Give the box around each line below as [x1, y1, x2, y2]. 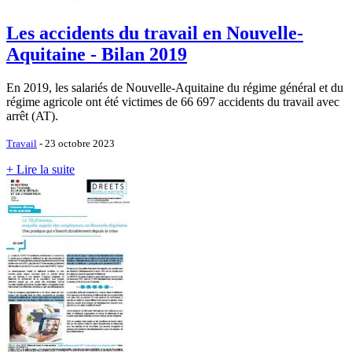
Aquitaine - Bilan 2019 [6, 44, 187, 65]
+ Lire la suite [6, 162, 75, 176]
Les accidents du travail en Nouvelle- [6, 23, 303, 44]
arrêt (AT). [6, 108, 58, 123]
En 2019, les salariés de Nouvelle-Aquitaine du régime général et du [6, 80, 343, 94]
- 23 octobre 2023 [37, 137, 115, 149]
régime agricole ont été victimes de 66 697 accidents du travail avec [6, 94, 339, 108]
